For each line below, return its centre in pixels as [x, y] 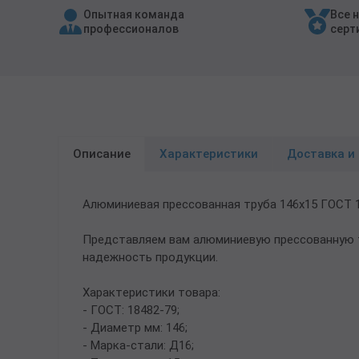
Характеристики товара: [151, 292]
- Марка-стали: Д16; [138, 345]
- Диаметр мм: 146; [135, 328]
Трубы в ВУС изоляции [74, 21]
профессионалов [131, 29]
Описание [102, 154]
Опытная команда [134, 14]
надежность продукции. [150, 257]
